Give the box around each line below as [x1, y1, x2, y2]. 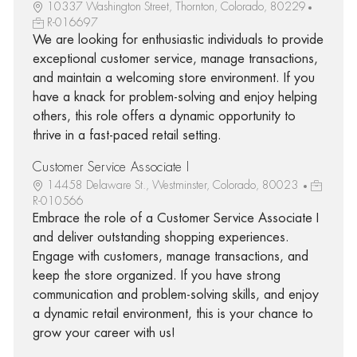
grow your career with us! [32, 326, 175, 339]
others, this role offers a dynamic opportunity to [32, 109, 296, 123]
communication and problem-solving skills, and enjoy [32, 288, 319, 301]
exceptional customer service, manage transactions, [32, 52, 318, 65]
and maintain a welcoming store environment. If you [32, 71, 315, 84]
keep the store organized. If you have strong [32, 269, 280, 282]
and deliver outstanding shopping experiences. [32, 230, 289, 244]
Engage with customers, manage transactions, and [32, 249, 308, 263]
